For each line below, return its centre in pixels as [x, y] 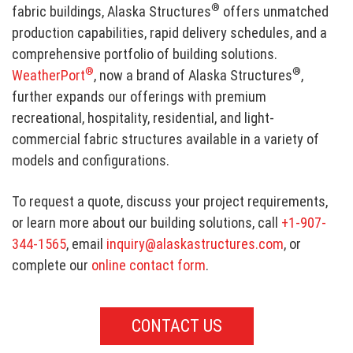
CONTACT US [176, 326]
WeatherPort [48, 75]
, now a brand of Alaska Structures [193, 75]
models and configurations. [91, 160]
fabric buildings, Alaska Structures [112, 11]
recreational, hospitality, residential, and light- [143, 117]
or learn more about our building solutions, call [147, 222]
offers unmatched [275, 11]
